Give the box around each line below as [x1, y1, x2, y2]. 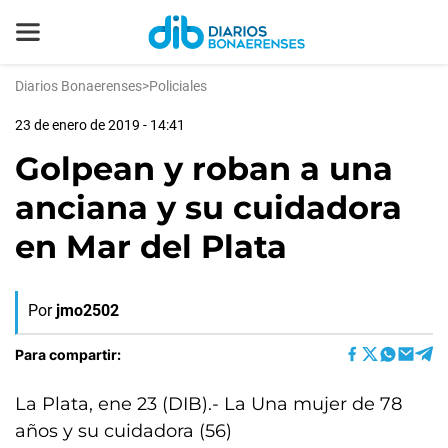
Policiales [149, 78, 207, 94]
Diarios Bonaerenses [15, 78, 142, 94]
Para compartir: [15, 345, 121, 363]
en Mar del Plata [15, 227, 287, 266]
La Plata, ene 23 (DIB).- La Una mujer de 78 [15, 393, 402, 415]
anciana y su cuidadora [15, 188, 402, 227]
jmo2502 [56, 301, 119, 320]
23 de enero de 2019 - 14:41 [15, 117, 185, 133]
